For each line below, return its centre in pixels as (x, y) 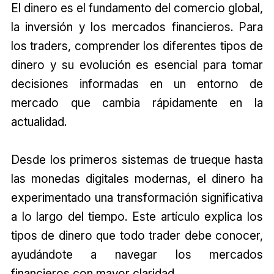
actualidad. (39, 121)
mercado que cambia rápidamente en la (137, 102)
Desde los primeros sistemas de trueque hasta (137, 159)
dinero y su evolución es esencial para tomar (137, 65)
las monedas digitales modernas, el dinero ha (137, 178)
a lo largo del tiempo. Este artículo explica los (137, 216)
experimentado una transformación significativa (137, 197)
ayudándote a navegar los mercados (137, 254)
